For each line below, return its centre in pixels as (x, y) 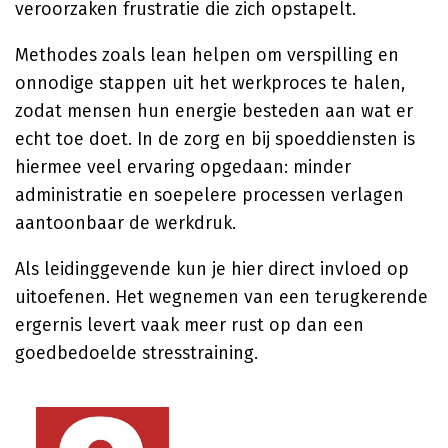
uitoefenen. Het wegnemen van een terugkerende (221, 297)
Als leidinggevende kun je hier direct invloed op (212, 269)
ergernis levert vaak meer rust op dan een (189, 325)
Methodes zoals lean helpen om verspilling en (207, 55)
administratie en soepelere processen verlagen (209, 195)
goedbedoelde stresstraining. (136, 353)
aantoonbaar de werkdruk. (125, 223)
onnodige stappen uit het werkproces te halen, (210, 83)
